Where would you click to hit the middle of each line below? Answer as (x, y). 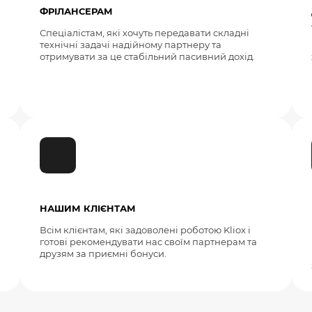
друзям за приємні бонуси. (103, 254)
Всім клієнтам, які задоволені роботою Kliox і (145, 231)
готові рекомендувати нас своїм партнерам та (148, 242)
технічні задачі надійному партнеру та (130, 45)
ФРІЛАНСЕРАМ (76, 12)
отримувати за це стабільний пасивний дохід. (147, 57)
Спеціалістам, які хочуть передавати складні (144, 33)
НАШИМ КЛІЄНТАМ (87, 209)
